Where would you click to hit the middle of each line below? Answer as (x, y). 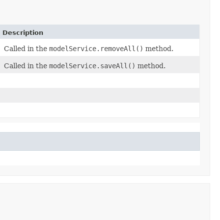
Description (23, 32)
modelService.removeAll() (96, 48)
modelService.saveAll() (92, 66)
